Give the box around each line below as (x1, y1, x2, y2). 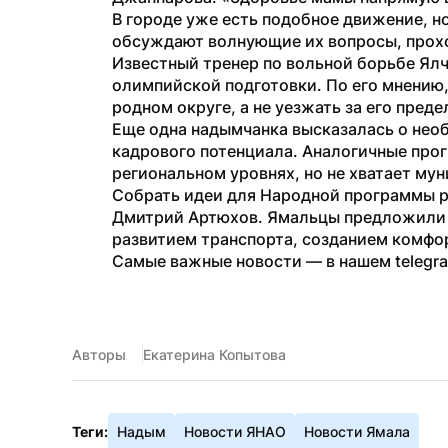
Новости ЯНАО (184, 423, 286, 440)
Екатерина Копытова (143, 346, 286, 363)
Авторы (72, 346, 126, 363)
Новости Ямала (304, 423, 410, 440)
